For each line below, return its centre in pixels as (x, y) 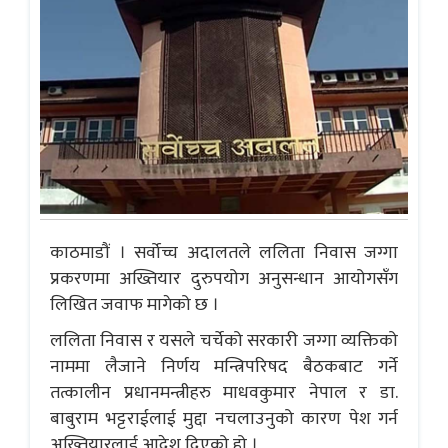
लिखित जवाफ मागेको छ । (134, 305)
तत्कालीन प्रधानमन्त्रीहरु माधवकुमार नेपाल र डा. (224, 393)
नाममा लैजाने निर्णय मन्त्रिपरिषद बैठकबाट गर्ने (224, 367)
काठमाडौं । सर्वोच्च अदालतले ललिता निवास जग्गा (224, 253)
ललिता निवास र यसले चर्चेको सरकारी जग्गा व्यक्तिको (224, 341)
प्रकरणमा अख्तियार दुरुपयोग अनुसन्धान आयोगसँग (224, 279)
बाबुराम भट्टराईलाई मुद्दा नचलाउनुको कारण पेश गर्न (224, 419)
